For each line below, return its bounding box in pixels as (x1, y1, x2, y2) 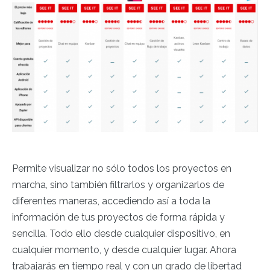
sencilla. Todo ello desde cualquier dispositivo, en (12, 227, 230, 239)
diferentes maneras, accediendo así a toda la (12, 195, 210, 207)
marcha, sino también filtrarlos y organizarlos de (12, 178, 224, 190)
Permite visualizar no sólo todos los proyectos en (12, 162, 231, 174)
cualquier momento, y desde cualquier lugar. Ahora (12, 243, 236, 256)
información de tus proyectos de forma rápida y (12, 211, 225, 223)
